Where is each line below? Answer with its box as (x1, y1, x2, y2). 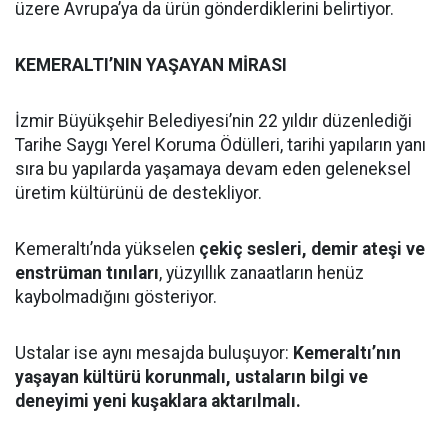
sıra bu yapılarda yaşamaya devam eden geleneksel (15, 159, 411, 180)
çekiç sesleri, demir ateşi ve (199, 239, 425, 260)
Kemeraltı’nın (293, 343, 401, 364)
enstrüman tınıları (15, 263, 159, 284)
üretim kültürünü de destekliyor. (15, 183, 262, 204)
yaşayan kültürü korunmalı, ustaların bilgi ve (15, 367, 368, 388)
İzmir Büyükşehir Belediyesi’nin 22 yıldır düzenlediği (15, 111, 412, 132)
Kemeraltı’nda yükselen (15, 239, 199, 260)
